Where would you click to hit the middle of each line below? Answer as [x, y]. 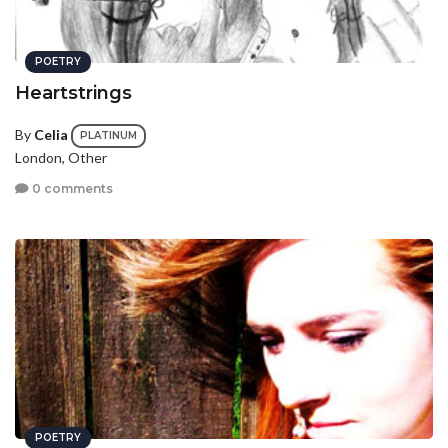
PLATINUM [108, 135]
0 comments [71, 189]
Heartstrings [73, 92]
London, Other [61, 157]
